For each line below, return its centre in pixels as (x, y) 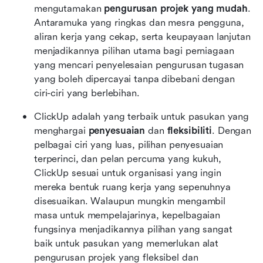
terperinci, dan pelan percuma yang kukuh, (128, 159)
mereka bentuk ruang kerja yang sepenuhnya (132, 187)
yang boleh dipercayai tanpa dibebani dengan (134, 79)
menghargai (61, 130)
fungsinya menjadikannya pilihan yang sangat (133, 229)
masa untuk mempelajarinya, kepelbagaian (127, 215)
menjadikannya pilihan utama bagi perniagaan (134, 50)
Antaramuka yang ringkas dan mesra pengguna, (139, 22)
